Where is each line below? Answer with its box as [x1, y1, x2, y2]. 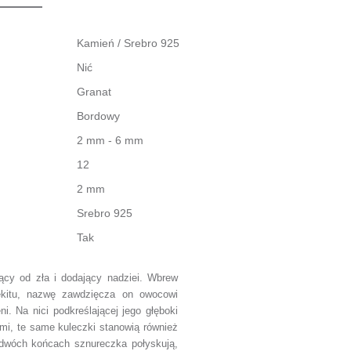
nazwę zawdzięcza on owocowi [26, 288, 179, 300]
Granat [77, 85, 111, 98]
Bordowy [77, 110, 120, 122]
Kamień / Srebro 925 [77, 37, 179, 49]
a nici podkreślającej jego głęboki [23, 305, 179, 317]
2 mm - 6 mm [77, 134, 143, 147]
